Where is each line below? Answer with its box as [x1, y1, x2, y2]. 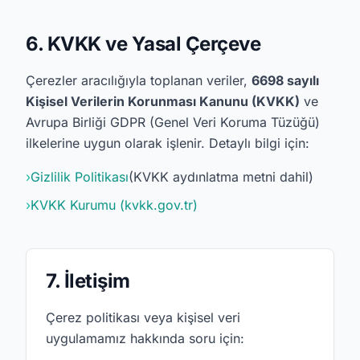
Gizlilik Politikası [31, 169, 129, 185]
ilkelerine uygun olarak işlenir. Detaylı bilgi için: [26, 135, 309, 151]
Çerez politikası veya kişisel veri [46, 309, 240, 325]
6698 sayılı [252, 72, 319, 88]
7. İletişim [46, 269, 130, 292]
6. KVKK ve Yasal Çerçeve [26, 32, 261, 55]
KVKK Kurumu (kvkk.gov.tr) [31, 197, 198, 213]
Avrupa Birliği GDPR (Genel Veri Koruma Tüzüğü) [26, 114, 320, 130]
